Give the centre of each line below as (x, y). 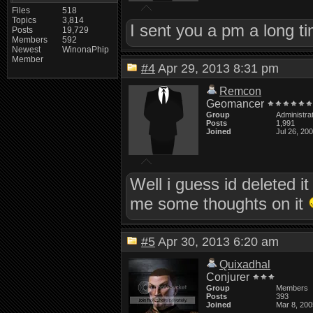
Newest (26, 49)
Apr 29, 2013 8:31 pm (223, 68)
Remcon (241, 91)
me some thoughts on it (219, 204)
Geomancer (235, 104)
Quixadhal (245, 264)
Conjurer (228, 277)
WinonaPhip (86, 49)
